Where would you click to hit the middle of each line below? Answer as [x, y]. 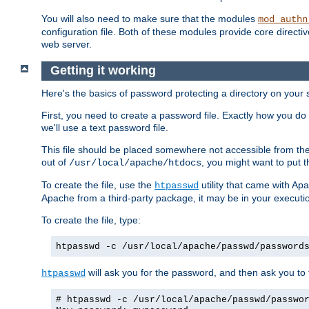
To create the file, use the [98, 185]
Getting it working [104, 71]
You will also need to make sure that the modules [150, 19]
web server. [67, 44]
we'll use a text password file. [105, 127]
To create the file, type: [91, 220]
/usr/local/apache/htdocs [135, 162]
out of [55, 162]
